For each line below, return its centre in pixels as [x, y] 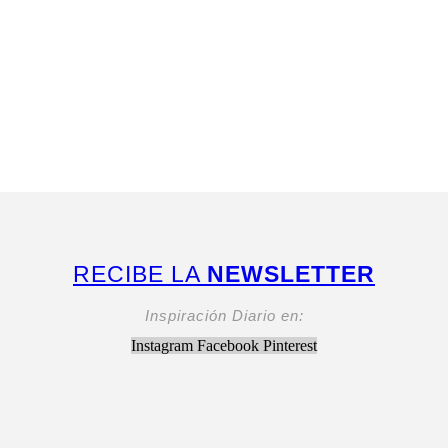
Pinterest [290, 345]
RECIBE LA [140, 274]
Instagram [162, 345]
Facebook [228, 345]
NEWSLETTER [291, 274]
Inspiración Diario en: [224, 316]
